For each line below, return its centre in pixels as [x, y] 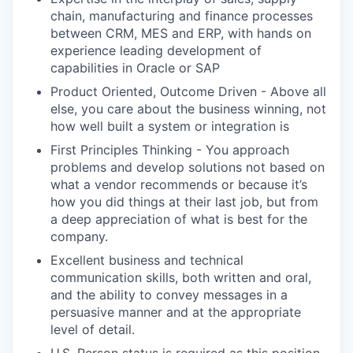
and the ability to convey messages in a [169, 294]
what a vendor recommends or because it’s [179, 184]
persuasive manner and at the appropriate [176, 312]
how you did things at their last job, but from [184, 201]
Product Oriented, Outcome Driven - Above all [188, 91]
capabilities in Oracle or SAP [135, 67]
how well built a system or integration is [170, 126]
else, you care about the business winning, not [188, 108]
